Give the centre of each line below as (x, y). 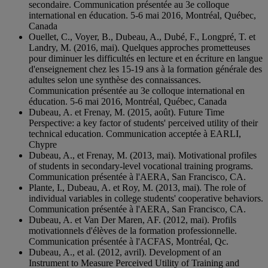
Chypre (43, 144)
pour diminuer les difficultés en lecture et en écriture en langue (146, 58)
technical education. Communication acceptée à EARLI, (135, 133)
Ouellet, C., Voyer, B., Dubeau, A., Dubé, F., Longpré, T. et (142, 36)
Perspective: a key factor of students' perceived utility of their (143, 123)
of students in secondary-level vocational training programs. (141, 166)
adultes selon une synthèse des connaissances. (115, 80)
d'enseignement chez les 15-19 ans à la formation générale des (145, 69)
